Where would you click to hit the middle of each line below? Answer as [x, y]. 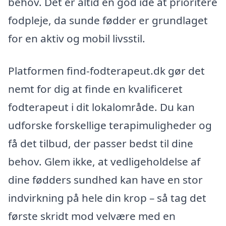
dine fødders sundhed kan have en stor [105, 179]
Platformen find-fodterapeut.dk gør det [106, 70]
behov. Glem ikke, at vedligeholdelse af [104, 161]
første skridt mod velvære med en [92, 216]
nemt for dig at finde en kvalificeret [95, 89]
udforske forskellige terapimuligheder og [110, 125]
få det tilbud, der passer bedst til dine [101, 143]
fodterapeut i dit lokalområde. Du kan [101, 107]
